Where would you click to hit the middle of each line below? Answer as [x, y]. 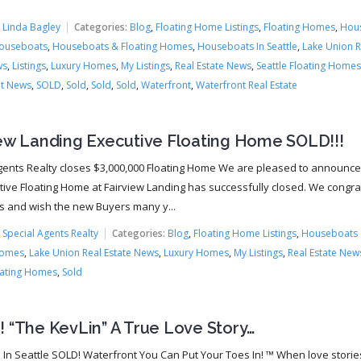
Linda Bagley [31, 27]
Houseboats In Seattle [247, 47]
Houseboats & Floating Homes [122, 47]
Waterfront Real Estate [246, 85]
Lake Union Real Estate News [93, 253]
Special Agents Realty [50, 234]
